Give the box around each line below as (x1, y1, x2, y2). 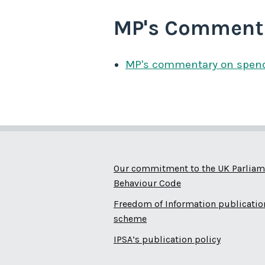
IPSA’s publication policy (114, 234, 221, 245)
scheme (114, 213, 147, 225)
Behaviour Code (114, 177, 181, 189)
